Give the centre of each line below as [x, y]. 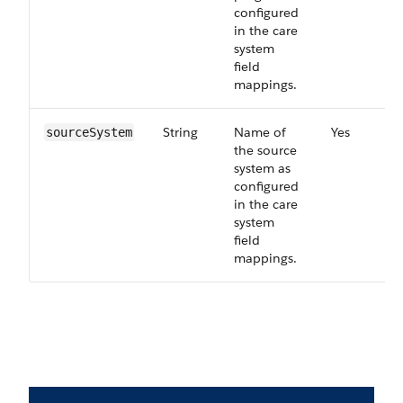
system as [262, 168]
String [180, 132]
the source [265, 150]
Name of [260, 132]
